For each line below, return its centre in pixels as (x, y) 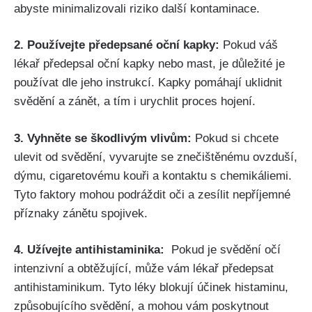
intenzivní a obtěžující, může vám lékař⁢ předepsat (144, 269)
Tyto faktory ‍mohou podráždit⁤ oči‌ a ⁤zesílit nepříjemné (152, 194)
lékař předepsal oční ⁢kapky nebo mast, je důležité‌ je (149, 64)
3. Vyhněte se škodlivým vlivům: (103, 138)
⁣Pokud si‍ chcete (235, 138)
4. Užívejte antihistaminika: (89, 250)
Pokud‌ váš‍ (249, 45)
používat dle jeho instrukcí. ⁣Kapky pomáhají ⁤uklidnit (148, 83)
